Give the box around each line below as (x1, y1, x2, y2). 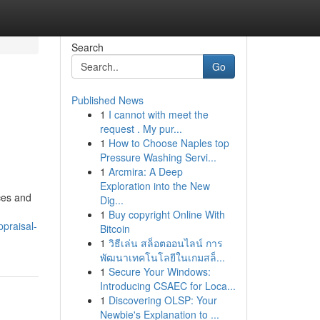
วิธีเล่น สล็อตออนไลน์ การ (108, 236, 223, 250)
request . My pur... (99, 121, 182, 136)
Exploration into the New (99, 179, 210, 193)
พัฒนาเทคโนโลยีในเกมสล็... (99, 250, 225, 264)
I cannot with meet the (108, 107, 209, 121)
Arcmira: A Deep (108, 164, 183, 179)
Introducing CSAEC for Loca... (99, 279, 236, 293)
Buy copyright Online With (108, 207, 225, 221)
